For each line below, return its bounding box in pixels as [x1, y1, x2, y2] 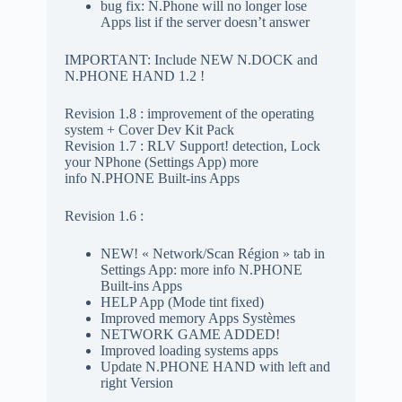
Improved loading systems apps [100, 342, 278, 358]
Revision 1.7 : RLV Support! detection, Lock [64, 137, 320, 153]
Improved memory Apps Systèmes [100, 310, 295, 326]
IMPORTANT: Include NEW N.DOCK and [64, 51, 318, 67]
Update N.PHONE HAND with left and [100, 358, 330, 374]
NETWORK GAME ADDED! [100, 326, 280, 342]
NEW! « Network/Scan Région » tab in [100, 245, 325, 261]
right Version [100, 374, 173, 390]
